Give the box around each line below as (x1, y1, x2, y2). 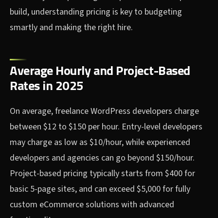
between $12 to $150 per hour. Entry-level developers (10, 121, 202, 133)
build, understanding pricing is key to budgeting (10, 6, 182, 18)
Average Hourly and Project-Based (10, 61, 191, 80)
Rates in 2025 (10, 76, 84, 95)
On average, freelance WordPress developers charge (10, 105, 199, 118)
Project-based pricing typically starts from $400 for (10, 167, 195, 180)
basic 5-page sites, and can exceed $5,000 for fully (10, 183, 190, 196)
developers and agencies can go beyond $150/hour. (10, 152, 195, 164)
